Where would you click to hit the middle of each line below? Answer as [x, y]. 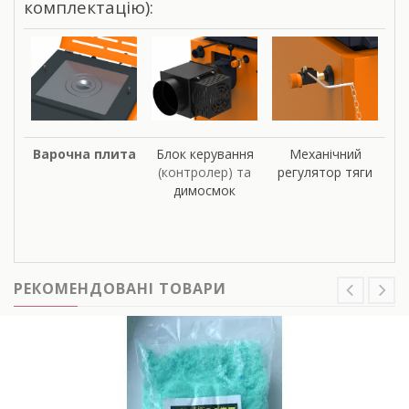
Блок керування [204, 154]
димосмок [204, 191]
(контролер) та [204, 173]
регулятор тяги [325, 173]
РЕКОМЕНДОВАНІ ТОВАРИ [120, 289]
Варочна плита [84, 154]
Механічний [325, 154]
